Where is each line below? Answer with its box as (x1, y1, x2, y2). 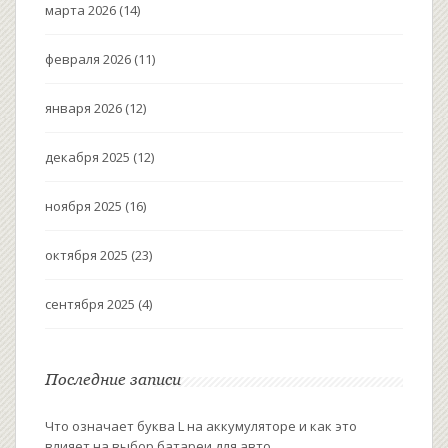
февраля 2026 (45, 50, 134, 69)
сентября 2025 (45, 295, 138, 314)
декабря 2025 (45, 148, 133, 167)
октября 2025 (45, 246, 131, 265)
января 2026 (45, 99, 125, 118)
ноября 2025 (45, 197, 125, 216)
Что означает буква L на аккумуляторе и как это (45, 417, 357, 436)
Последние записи (45, 370, 181, 389)
